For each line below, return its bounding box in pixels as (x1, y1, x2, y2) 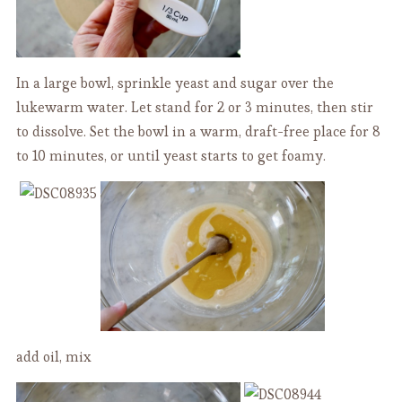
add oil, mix (15, 346, 91, 366)
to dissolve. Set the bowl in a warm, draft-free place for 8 (15, 122, 380, 142)
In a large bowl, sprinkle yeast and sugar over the (15, 74, 334, 93)
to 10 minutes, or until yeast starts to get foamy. (15, 146, 326, 166)
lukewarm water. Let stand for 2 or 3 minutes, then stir (15, 98, 373, 118)
